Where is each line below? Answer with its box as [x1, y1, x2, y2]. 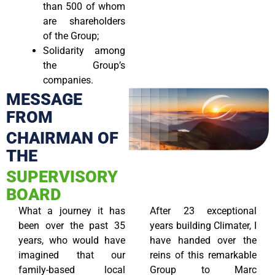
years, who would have [18, 234, 125, 246]
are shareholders [43, 15, 125, 27]
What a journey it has [18, 204, 125, 217]
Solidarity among [43, 44, 125, 56]
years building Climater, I [150, 219, 257, 231]
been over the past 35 [18, 219, 125, 231]
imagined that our [18, 249, 125, 261]
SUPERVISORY [6, 166, 118, 187]
